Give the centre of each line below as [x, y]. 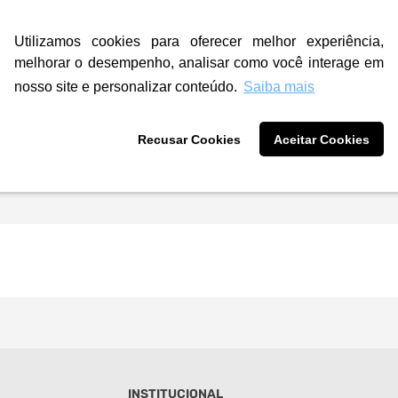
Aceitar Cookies [322, 139]
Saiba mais [279, 86]
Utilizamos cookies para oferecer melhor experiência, [199, 41]
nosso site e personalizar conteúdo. [126, 86]
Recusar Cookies [190, 139]
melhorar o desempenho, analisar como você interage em [199, 62]
